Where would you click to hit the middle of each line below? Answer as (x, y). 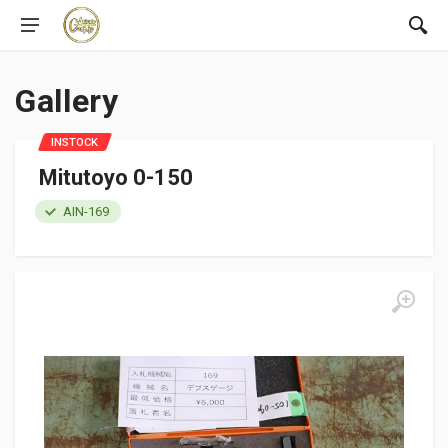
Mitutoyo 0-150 (116, 177)
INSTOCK (74, 142)
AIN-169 (86, 211)
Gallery (67, 101)
